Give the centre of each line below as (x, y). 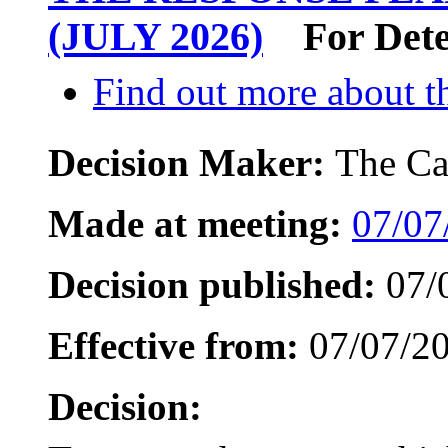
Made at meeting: (195, 224)
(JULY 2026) (155, 36)
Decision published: (212, 285)
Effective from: (173, 346)
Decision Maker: (191, 163)
